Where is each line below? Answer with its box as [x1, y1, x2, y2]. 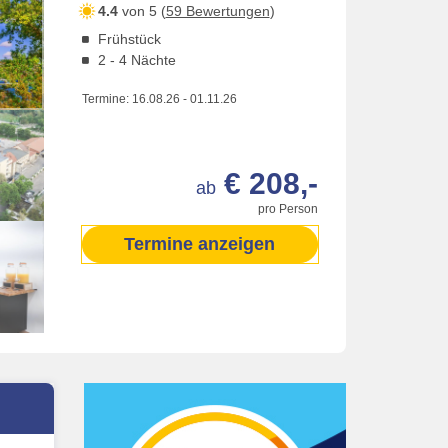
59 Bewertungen [165, 3, 270, 19]
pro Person [258, 202, 318, 216]
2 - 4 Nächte [97, 52, 176, 68]
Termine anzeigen [124, 234, 276, 254]
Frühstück [97, 31, 161, 47]
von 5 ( [117, 3, 166, 19]
